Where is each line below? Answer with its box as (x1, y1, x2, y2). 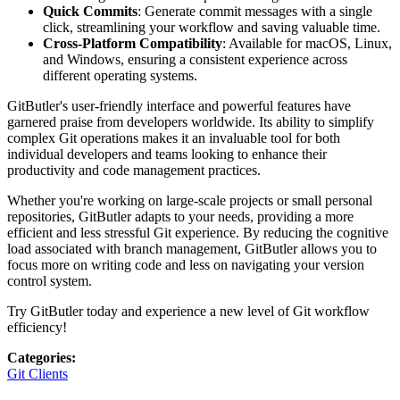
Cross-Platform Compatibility (43, 35, 222, 51)
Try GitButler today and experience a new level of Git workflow (7, 303, 370, 319)
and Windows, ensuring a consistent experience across (43, 51, 347, 67)
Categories (7, 349, 71, 365)
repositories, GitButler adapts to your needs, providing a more (7, 208, 354, 224)
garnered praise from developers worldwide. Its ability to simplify (7, 113, 374, 129)
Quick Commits (43, 3, 137, 19)
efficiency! (7, 319, 67, 335)
